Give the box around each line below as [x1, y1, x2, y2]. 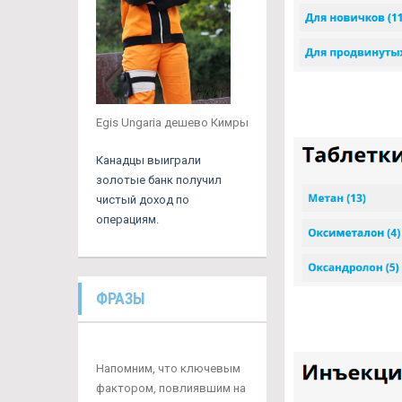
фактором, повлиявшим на [96, 381, 246, 396]
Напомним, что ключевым [96, 362, 240, 376]
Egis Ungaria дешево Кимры [96, 116, 249, 130]
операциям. [96, 213, 159, 227]
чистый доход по [96, 193, 189, 207]
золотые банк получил [96, 173, 222, 188]
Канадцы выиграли [96, 153, 201, 168]
